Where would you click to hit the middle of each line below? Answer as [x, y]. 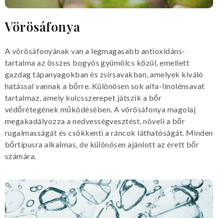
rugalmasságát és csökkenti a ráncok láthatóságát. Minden [109, 132]
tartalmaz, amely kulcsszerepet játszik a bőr [83, 97]
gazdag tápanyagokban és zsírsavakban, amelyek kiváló [104, 74]
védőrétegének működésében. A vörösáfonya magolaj [100, 109]
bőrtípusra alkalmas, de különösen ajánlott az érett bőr [102, 144]
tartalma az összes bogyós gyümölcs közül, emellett [97, 62]
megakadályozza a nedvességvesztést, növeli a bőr [95, 121]
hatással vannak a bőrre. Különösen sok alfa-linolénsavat [105, 86]
